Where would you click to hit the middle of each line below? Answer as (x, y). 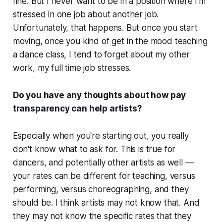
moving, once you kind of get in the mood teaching (110, 41)
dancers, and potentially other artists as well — (103, 163)
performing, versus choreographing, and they (101, 190)
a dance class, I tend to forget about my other (101, 55)
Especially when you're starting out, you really (101, 136)
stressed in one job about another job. (86, 15)
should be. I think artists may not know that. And (106, 203)
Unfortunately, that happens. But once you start (105, 28)
